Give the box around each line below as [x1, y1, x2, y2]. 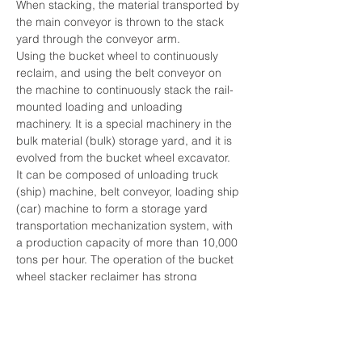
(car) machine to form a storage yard [16, 201, 211, 216]
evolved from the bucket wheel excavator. [16, 150, 234, 165]
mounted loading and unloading [16, 99, 186, 114]
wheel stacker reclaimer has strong [16, 269, 200, 284]
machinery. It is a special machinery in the [16, 116, 235, 131]
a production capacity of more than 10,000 [16, 235, 241, 250]
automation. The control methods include [16, 303, 231, 318]
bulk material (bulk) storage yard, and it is [16, 133, 235, 148]
